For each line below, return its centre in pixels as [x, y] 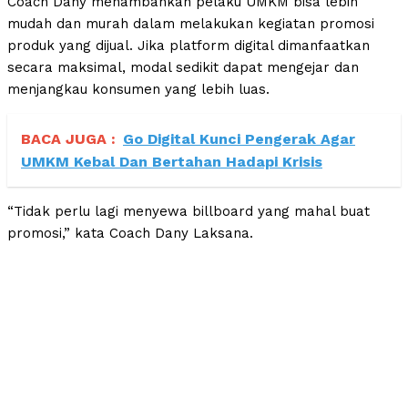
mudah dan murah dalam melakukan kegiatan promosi [191, 23]
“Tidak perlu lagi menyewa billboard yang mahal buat [189, 211]
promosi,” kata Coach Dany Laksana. [130, 233]
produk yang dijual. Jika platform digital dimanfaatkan [189, 45]
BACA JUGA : [68, 138]
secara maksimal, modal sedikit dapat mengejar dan [183, 67]
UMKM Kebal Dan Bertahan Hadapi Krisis [172, 161]
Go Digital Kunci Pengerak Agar [239, 138]
